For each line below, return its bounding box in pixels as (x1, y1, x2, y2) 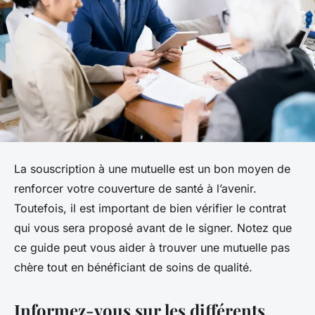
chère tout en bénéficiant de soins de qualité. (14, 260, 252, 275)
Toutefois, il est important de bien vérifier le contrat (14, 201, 286, 216)
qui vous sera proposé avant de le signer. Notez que (14, 221, 292, 236)
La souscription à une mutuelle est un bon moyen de (14, 162, 290, 176)
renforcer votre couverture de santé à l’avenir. (14, 181, 257, 196)
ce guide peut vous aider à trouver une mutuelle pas (14, 240, 290, 255)
